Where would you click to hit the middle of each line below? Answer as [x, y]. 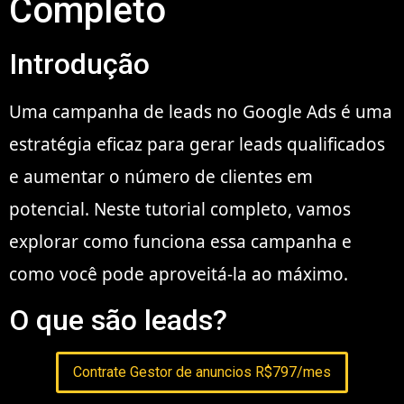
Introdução [79, 64]
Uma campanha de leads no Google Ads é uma [201, 111]
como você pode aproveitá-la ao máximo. [179, 274]
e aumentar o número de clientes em [161, 176]
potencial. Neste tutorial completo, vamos [180, 209]
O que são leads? [118, 321]
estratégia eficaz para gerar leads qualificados [197, 144]
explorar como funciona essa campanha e [180, 241]
